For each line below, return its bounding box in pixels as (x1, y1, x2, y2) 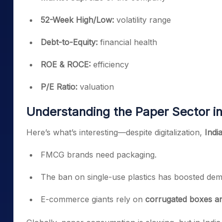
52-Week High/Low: (41, 15, 114, 25)
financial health (98, 37, 157, 47)
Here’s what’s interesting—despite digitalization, (26, 127, 205, 137)
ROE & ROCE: (41, 59, 91, 69)
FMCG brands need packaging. (41, 150, 157, 160)
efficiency (91, 59, 129, 69)
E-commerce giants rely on (41, 194, 145, 204)
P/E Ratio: (41, 82, 77, 92)
